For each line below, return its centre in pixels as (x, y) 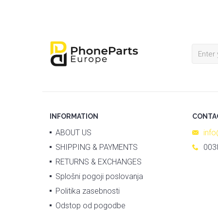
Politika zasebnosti (88, 191)
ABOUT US (73, 133)
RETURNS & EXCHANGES (99, 162)
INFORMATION (74, 117)
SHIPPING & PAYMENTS (97, 147)
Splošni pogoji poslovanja (99, 177)
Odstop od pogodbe (91, 206)
